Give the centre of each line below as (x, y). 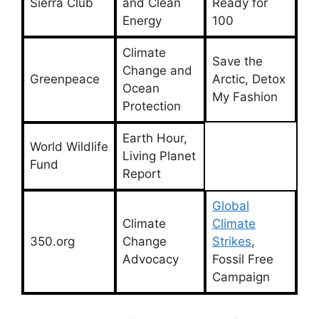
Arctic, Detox (249, 79)
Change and (157, 71)
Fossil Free (243, 260)
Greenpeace (65, 79)
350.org (52, 242)
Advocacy (151, 260)
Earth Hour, (155, 138)
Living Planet (159, 156)
